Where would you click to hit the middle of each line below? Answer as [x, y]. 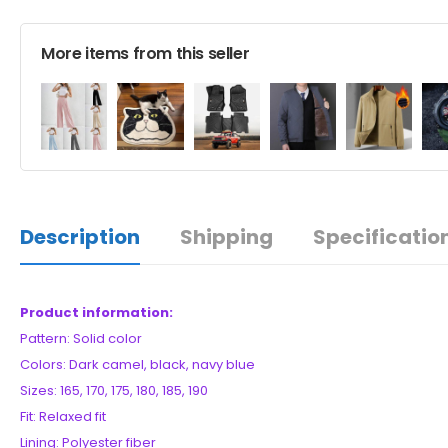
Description [80, 236]
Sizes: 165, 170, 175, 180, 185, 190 [114, 390]
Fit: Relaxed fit [63, 416]
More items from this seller [145, 54]
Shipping [226, 236]
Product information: [96, 312]
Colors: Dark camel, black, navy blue [137, 364]
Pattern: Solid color [81, 338]
